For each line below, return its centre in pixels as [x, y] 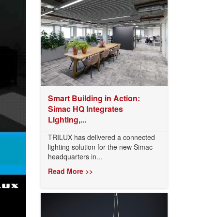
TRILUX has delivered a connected [101, 137]
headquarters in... [75, 156]
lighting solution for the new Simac [100, 147]
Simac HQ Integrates [85, 109]
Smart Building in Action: [94, 98]
